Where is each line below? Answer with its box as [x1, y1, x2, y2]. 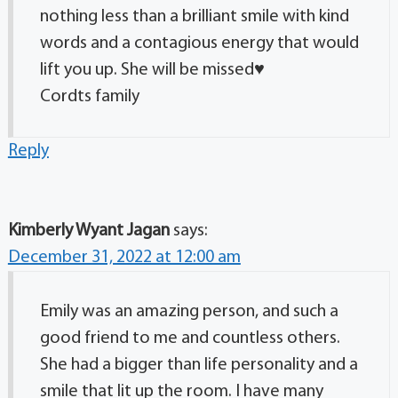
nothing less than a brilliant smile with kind [39, 7, 349, 26]
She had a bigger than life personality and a [39, 355, 358, 374]
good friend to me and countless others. [39, 329, 340, 347]
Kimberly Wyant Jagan [7, 221, 170, 240]
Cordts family [39, 87, 139, 106]
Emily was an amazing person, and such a [39, 302, 338, 321]
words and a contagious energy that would [39, 34, 359, 52]
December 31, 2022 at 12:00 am [7, 248, 241, 267]
